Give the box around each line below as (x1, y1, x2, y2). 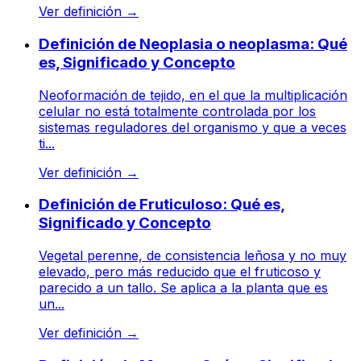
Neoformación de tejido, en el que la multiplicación (39, 86, 347, 103)
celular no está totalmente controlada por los (39, 102, 316, 119)
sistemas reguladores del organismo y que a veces (39, 118, 346, 135)
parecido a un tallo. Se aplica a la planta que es (39, 279, 328, 296)
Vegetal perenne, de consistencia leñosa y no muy (39, 247, 346, 263)
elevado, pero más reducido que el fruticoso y (39, 263, 321, 280)
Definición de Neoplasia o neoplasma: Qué (39, 34, 347, 53)
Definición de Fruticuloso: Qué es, (39, 195, 285, 214)
